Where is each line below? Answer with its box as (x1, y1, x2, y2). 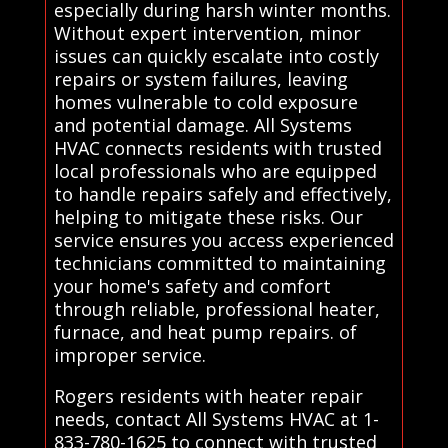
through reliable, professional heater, (53, 297, 380, 322)
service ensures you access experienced (53, 228, 394, 253)
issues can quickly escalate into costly (53, 44, 379, 69)
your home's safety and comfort (53, 274, 331, 299)
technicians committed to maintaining (53, 251, 386, 276)
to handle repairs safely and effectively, (53, 182, 392, 207)
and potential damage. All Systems (53, 113, 352, 138)
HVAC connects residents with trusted (53, 136, 382, 161)
